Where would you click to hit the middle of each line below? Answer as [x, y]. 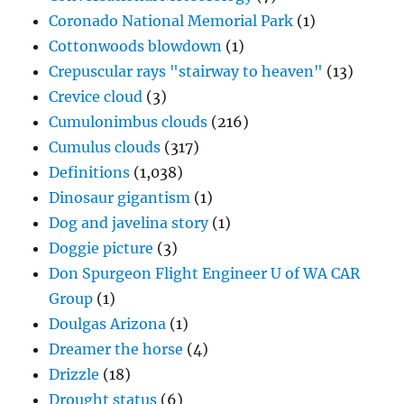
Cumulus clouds [105, 147]
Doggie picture [101, 248]
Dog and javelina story [129, 223]
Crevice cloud [96, 97]
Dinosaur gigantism [120, 198]
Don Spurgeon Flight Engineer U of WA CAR [205, 274]
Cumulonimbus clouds [129, 122]
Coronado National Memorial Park [171, 21]
